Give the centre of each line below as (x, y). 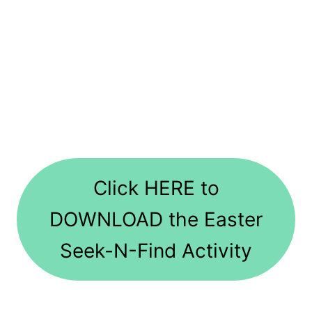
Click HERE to (156, 188)
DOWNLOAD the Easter (156, 219)
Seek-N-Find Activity (156, 250)
